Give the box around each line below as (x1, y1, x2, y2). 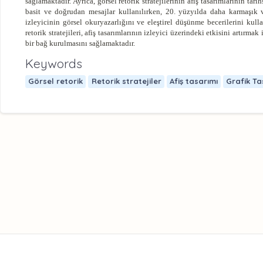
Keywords (25, 55, 82, 71)
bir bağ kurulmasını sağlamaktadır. (25, 38, 135, 48)
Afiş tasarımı (169, 76, 218, 86)
